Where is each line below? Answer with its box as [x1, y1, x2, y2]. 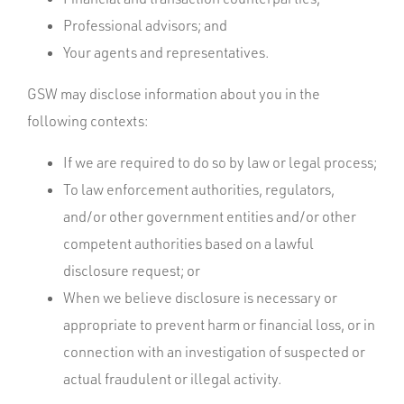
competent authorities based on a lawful [63, 234, 314, 252]
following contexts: [27, 112, 148, 130]
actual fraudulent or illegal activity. [63, 370, 281, 388]
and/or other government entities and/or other [63, 207, 356, 225]
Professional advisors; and [63, 16, 227, 34]
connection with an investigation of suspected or [63, 343, 365, 361]
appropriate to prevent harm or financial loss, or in [63, 316, 375, 334]
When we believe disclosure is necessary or [63, 289, 337, 307]
